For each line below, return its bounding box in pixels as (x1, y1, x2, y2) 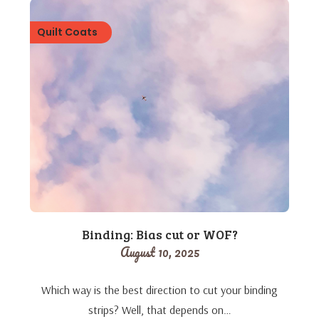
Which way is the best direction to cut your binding (41, 282, 278, 297)
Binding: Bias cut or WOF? (81, 225, 238, 243)
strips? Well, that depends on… (88, 302, 231, 317)
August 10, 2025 (120, 241, 199, 262)
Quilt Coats (37, 24, 98, 39)
